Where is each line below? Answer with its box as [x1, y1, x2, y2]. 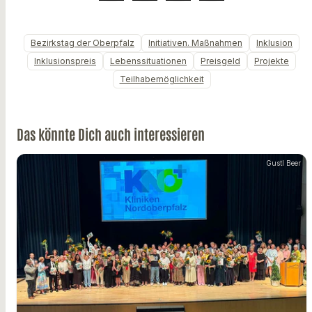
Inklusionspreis [34, 56, 96, 67]
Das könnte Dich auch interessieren [17, 125, 205, 143]
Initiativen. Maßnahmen [148, 38, 242, 49]
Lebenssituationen [110, 56, 187, 67]
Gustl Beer [266, 159, 301, 168]
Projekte [254, 56, 289, 67]
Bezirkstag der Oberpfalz [31, 38, 134, 49]
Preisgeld [201, 56, 240, 67]
